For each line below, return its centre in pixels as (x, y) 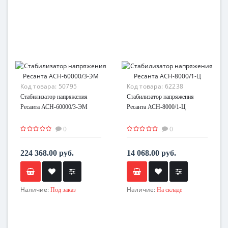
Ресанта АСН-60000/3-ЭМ (54, 107)
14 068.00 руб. (151, 153)
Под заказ (63, 190)
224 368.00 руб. (47, 153)
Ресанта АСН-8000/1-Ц (156, 107)
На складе (169, 190)
